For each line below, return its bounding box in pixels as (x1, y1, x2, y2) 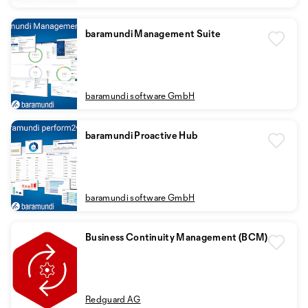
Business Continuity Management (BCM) (85, 231, 268, 243)
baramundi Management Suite (85, 27, 221, 39)
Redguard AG (85, 294, 141, 305)
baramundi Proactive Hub (85, 129, 198, 141)
